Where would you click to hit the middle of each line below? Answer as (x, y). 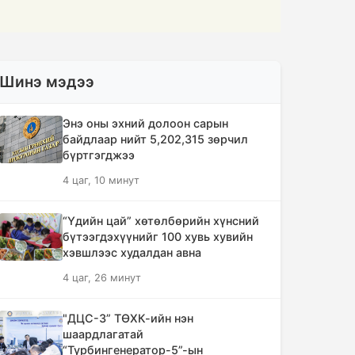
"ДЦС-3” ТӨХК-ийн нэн (128, 318)
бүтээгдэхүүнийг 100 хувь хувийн (158, 237)
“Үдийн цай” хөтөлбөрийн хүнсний (161, 221)
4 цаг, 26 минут (102, 278)
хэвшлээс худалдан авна (132, 252)
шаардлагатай (103, 334)
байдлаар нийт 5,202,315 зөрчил (155, 139)
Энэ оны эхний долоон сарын (145, 123)
